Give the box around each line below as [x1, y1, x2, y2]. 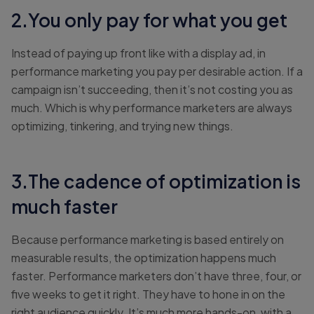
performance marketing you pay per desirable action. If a [11, 64, 303, 79]
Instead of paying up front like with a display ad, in [11, 46, 266, 61]
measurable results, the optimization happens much [11, 250, 276, 266]
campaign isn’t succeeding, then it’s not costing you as [11, 82, 293, 97]
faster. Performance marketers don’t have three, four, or [11, 268, 301, 284]
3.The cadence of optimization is [11, 170, 301, 193]
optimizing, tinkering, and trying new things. [11, 118, 233, 134]
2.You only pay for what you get [11, 8, 287, 32]
